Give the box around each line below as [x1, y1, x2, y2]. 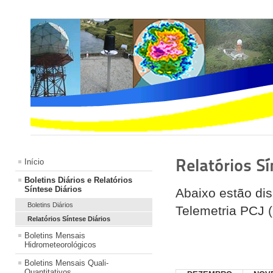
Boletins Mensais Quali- [24, 258, 108, 268]
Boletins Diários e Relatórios [24, 175, 132, 185]
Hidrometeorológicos [24, 239, 96, 249]
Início [24, 157, 44, 166]
